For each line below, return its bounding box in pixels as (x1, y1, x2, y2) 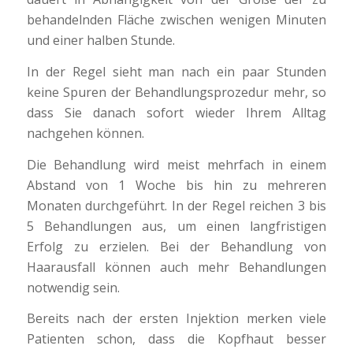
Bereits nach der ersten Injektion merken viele (26, 310, 327, 328)
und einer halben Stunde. (26, 32, 175, 50)
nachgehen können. (26, 124, 144, 143)
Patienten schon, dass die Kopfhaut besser (26, 330, 327, 348)
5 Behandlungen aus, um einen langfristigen (26, 217, 327, 235)
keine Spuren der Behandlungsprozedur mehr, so (26, 84, 327, 102)
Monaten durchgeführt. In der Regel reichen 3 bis (26, 196, 327, 214)
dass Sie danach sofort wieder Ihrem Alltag (26, 104, 327, 122)
